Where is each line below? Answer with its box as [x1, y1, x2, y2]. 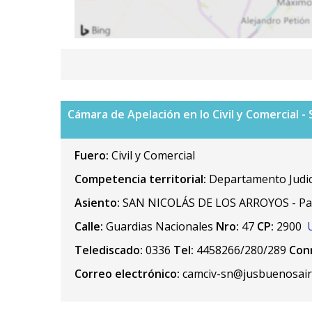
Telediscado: [75, 242, 143, 258]
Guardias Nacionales [103, 218, 216, 234]
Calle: [75, 218, 103, 234]
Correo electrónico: [75, 265, 180, 281]
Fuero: [75, 147, 111, 163]
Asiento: [75, 194, 120, 210]
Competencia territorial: [75, 171, 209, 187]
